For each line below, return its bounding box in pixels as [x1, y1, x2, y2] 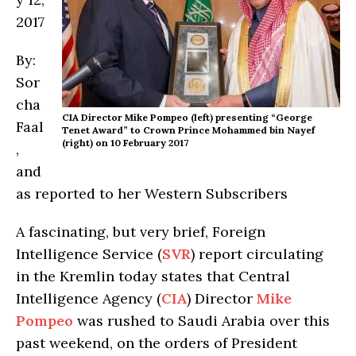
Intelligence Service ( [16, 244, 162, 263]
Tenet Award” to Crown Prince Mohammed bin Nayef [62, 123, 315, 136]
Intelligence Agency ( [16, 288, 161, 308]
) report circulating [191, 244, 323, 263]
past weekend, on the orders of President [16, 333, 297, 352]
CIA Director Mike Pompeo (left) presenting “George [62, 110, 312, 123]
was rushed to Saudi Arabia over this [73, 311, 330, 330]
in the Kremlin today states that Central [16, 266, 290, 285]
